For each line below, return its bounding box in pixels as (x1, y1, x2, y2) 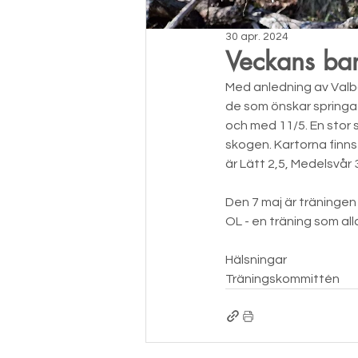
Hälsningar (225, 253, 287, 267)
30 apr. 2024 (225, 31, 288, 43)
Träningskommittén (225, 272, 340, 286)
